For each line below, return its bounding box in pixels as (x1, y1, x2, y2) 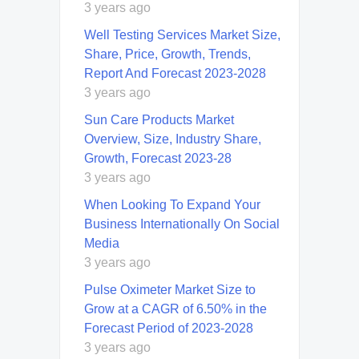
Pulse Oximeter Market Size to (84, 283, 256, 297)
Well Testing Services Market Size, (84, 28, 280, 42)
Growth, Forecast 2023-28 (84, 151, 232, 166)
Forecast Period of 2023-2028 (84, 321, 253, 336)
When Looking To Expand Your (84, 198, 260, 212)
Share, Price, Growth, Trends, (84, 47, 251, 62)
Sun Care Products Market (84, 113, 234, 127)
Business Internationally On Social (84, 217, 280, 232)
